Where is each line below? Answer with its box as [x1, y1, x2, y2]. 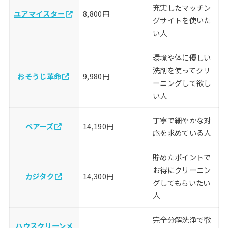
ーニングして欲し [153, 77, 211, 89]
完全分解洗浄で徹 [153, 214, 211, 225]
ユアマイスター [14, 8, 65, 19]
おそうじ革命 [17, 71, 62, 82]
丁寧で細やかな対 [153, 115, 211, 126]
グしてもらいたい [153, 177, 211, 188]
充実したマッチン [153, 2, 211, 13]
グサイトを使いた [153, 15, 211, 26]
